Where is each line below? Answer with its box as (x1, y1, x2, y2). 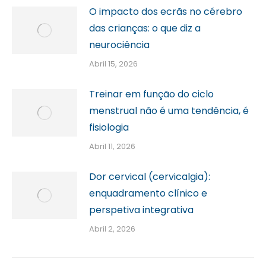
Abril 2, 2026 (89, 223, 135, 235)
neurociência (89, 38, 150, 52)
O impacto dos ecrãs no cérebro (89, 5, 242, 19)
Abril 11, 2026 (89, 141, 135, 153)
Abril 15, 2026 (89, 58, 138, 70)
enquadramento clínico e (89, 186, 207, 201)
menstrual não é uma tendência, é (89, 104, 249, 118)
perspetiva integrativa (89, 203, 194, 217)
